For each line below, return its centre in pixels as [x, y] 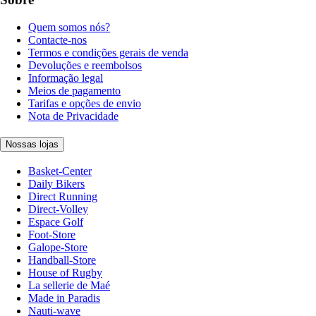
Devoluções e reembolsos [85, 65]
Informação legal [66, 78]
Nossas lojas [32, 145]
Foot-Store [52, 235]
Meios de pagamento [74, 90]
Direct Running [63, 196]
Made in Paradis [64, 298]
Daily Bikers [56, 184]
